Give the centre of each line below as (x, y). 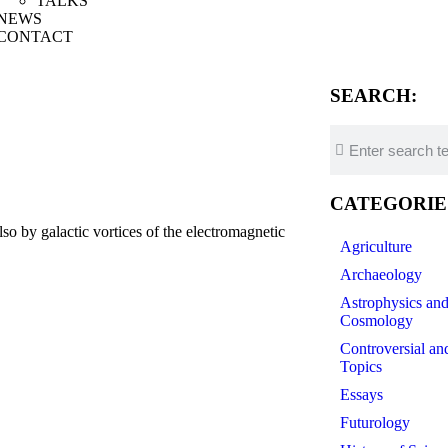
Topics (360, 366)
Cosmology (376, 320)
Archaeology (380, 274)
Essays (361, 394)
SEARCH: (373, 95)
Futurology (374, 422)
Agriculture (375, 246)
